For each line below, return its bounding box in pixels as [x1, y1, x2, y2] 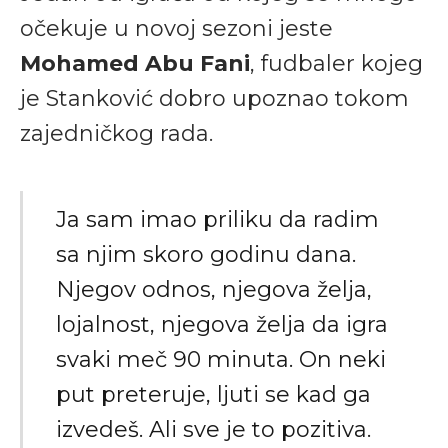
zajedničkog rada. [20, 119, 213, 147]
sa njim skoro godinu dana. [56, 241, 356, 269]
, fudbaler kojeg [250, 49, 423, 77]
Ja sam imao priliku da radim [56, 206, 379, 234]
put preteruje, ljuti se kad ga [56, 381, 371, 409]
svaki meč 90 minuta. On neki [56, 346, 386, 374]
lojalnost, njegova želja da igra [56, 311, 388, 339]
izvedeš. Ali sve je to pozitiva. [56, 416, 371, 444]
